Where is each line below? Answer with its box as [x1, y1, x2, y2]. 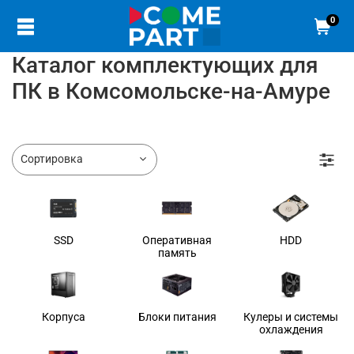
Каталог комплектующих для [12, 52, 318, 78]
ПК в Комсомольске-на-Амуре [12, 78, 330, 104]
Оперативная [142, 233, 212, 247]
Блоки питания [137, 310, 217, 323]
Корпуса [41, 310, 85, 323]
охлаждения [258, 322, 323, 336]
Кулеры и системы [243, 310, 338, 323]
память [157, 246, 197, 259]
